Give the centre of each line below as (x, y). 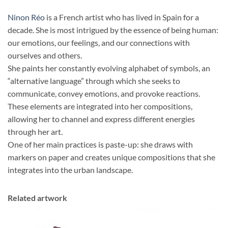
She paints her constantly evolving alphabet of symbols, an (109, 68)
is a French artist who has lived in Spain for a (122, 17)
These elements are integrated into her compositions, (100, 106)
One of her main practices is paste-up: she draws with (100, 144)
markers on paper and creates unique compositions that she (111, 157)
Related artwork (37, 197)
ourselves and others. (45, 55)
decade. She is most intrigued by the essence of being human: (113, 30)
